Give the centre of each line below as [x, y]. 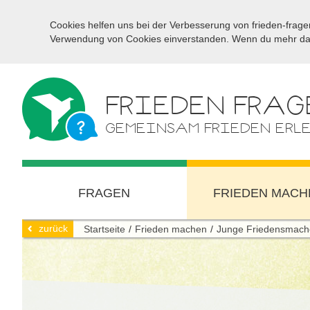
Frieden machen [171, 229]
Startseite [104, 229]
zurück [53, 228]
